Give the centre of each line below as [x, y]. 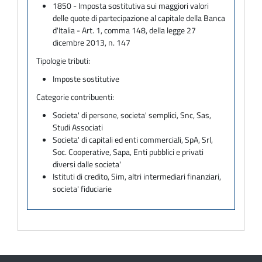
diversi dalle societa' [87, 164]
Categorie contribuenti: [75, 96]
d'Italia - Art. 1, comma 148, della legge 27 [125, 30]
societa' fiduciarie [82, 188]
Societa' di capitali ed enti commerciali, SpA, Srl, [133, 139]
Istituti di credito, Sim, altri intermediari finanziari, [137, 176]
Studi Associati [78, 127]
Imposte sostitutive [86, 78]
